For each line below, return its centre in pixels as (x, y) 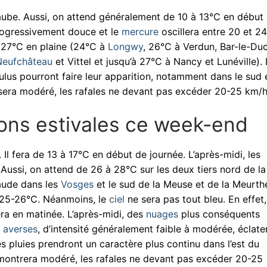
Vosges (77, 184)
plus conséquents (219, 214)
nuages (162, 214)
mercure (140, 32)
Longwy (125, 47)
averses (20, 229)
